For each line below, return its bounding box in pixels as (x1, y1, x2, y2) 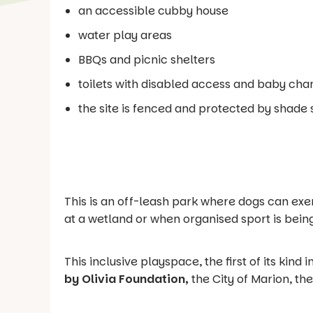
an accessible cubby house (78, 3, 228, 20)
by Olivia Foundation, (64, 271, 191, 288)
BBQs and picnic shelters (78, 52, 215, 68)
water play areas (78, 27, 172, 44)
